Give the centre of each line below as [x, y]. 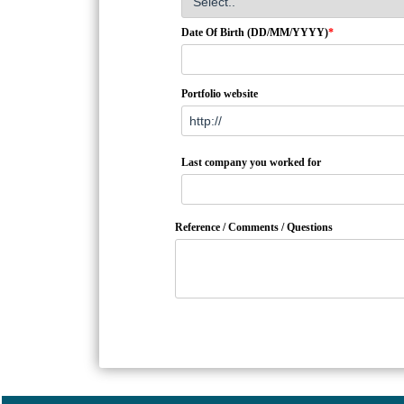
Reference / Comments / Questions [254, 228]
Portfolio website [220, 94]
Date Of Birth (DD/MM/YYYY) [255, 33]
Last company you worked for [251, 163]
